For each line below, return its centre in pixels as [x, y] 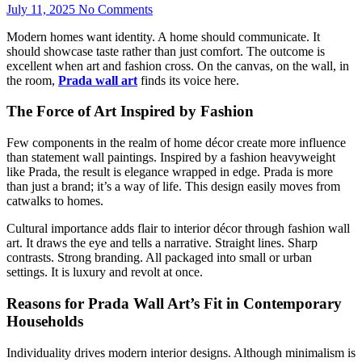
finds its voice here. [188, 80]
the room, [32, 80]
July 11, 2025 [41, 9]
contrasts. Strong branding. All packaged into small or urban [159, 258]
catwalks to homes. [55, 201]
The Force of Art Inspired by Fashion [130, 112]
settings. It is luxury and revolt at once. [105, 272]
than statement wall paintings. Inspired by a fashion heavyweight [171, 158]
